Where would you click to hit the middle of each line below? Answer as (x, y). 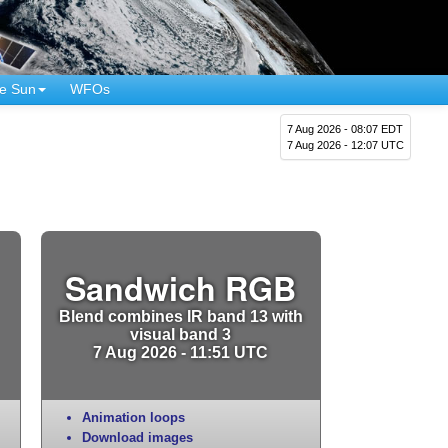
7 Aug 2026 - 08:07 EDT (345, 128)
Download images (137, 437)
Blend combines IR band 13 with (180, 315)
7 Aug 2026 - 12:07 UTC (346, 144)
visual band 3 (181, 333)
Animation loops (133, 417)
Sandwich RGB (181, 287)
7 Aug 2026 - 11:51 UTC (181, 351)
